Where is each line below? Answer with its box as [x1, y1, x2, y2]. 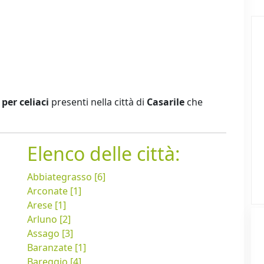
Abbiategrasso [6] [27, 170, 105, 184]
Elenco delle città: [27, 141, 180, 167]
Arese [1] [27, 199, 66, 212]
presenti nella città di [49, 95, 147, 109]
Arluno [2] [27, 213, 71, 226]
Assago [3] [27, 227, 73, 240]
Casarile [147, 95, 184, 109]
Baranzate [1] [27, 241, 86, 255]
